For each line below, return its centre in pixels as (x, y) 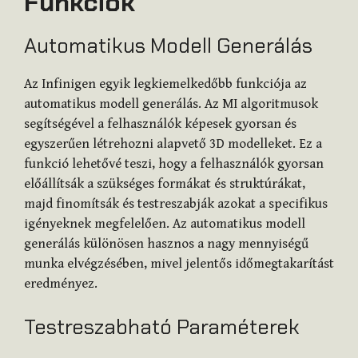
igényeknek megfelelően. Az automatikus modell (165, 224)
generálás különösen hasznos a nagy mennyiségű (166, 244)
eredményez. (61, 284)
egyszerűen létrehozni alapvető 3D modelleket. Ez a (173, 144)
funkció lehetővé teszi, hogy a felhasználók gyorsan (174, 164)
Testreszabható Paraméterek (162, 326)
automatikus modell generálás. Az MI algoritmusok (171, 104)
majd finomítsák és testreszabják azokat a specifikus (176, 204)
